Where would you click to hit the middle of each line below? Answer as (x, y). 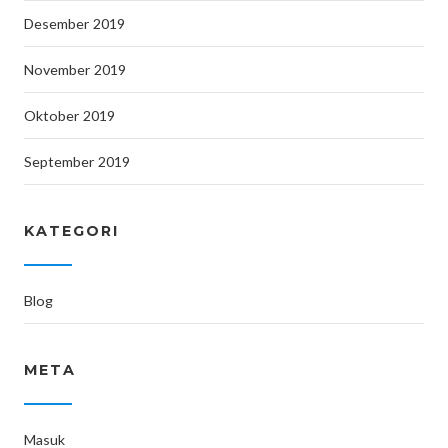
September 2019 (77, 161)
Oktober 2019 (69, 115)
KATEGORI (71, 231)
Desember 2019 (74, 23)
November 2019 (75, 69)
